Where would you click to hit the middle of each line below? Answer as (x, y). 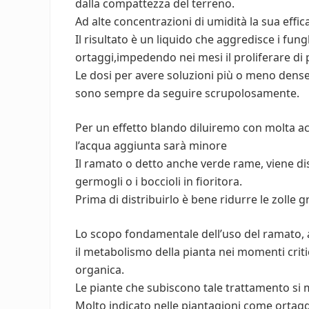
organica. (100, 270)
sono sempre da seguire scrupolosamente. (187, 93)
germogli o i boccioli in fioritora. (159, 181)
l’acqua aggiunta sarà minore (151, 146)
